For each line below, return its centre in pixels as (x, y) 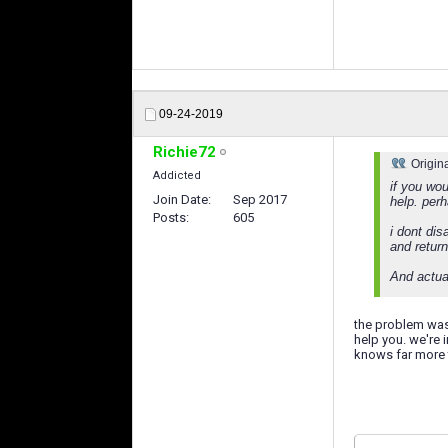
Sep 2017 (260, 199)
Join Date (180, 199)
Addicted (177, 175)
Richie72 (184, 152)
